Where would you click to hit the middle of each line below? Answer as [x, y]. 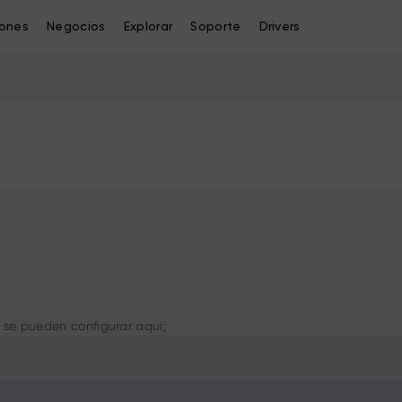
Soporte [216, 27]
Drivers [280, 27]
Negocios [76, 27]
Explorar [148, 27]
